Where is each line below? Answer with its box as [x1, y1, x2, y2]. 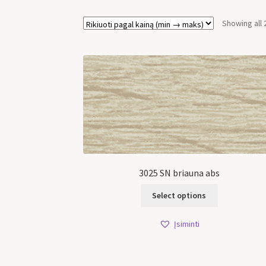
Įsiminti [173, 218, 199, 230]
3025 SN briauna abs [138, 166, 220, 179]
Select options [152, 190, 207, 201]
